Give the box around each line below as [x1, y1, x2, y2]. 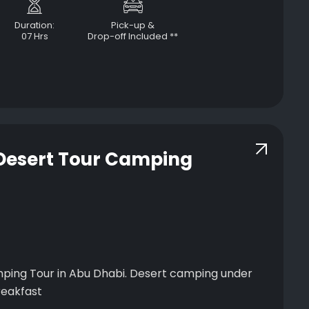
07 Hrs [21, 30, 48, 43]
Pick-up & [111, 19, 154, 32]
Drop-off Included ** [88, 30, 178, 43]
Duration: [14, 19, 54, 32]
